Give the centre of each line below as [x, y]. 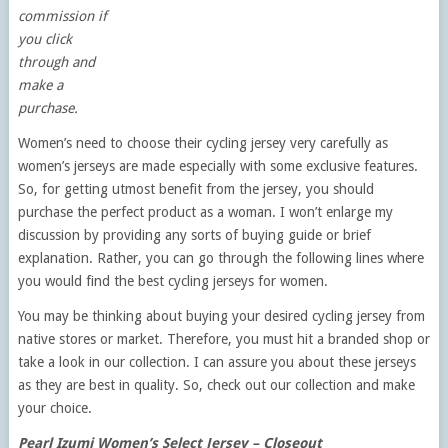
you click [44, 39]
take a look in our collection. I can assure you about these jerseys [216, 362]
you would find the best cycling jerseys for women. [172, 281]
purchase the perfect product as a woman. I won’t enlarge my [205, 212]
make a [40, 85]
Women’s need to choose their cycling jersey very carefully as [202, 143]
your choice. [54, 408]
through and [56, 62]
